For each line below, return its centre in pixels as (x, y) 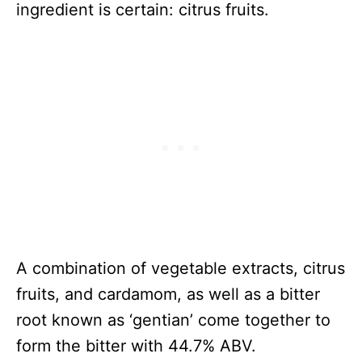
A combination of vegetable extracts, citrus (181, 268)
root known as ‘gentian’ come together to (173, 320)
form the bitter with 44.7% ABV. (136, 346)
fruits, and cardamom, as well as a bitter (168, 294)
